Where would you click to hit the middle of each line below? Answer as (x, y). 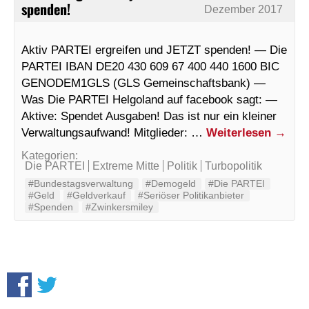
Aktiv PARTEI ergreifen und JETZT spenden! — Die (154, 49)
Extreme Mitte (126, 166)
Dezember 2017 (244, 9)
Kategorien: (50, 155)
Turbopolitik (233, 166)
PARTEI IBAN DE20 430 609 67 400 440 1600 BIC (150, 66)
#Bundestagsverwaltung (81, 183)
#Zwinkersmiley (119, 207)
